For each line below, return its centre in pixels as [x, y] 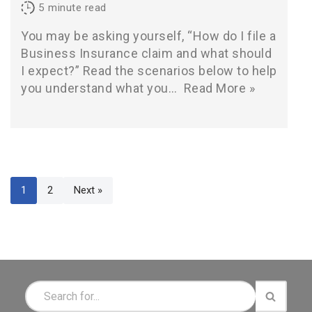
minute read [77, 8]
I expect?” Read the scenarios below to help [149, 71]
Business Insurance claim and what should [146, 53]
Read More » [219, 88]
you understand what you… [101, 88]
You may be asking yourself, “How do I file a [148, 36]
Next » [88, 190]
